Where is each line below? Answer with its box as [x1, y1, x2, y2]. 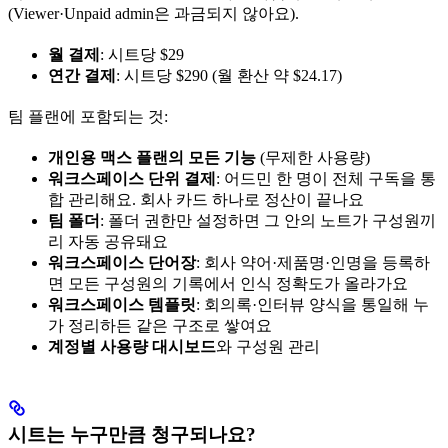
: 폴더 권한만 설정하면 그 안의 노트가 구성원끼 [100, 211, 436, 229]
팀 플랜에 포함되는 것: [8, 107, 168, 125]
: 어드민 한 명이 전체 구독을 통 [216, 169, 436, 187]
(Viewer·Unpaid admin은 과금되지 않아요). [8, 4, 299, 22]
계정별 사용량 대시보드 [48, 337, 216, 355]
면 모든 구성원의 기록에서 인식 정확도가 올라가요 [48, 274, 408, 292]
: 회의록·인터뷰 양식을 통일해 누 [196, 295, 429, 313]
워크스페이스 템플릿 [48, 295, 196, 313]
